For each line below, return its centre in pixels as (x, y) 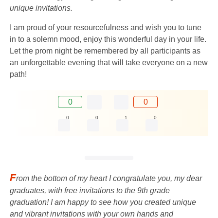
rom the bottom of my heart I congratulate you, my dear (109, 179)
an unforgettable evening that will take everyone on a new (109, 62)
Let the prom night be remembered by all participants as (105, 51)
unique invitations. (41, 8)
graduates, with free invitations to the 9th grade (90, 191)
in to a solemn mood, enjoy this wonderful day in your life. (108, 39)
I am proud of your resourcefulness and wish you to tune (106, 27)
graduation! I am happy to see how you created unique (103, 202)
